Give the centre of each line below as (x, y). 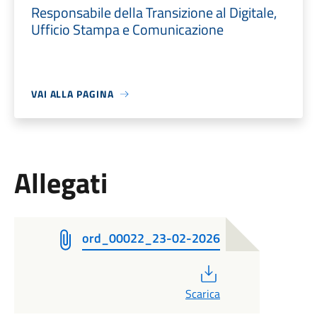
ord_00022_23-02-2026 (151, 238)
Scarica (202, 294)
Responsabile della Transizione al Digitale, (154, 12)
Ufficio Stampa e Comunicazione (127, 29)
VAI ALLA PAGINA (72, 94)
